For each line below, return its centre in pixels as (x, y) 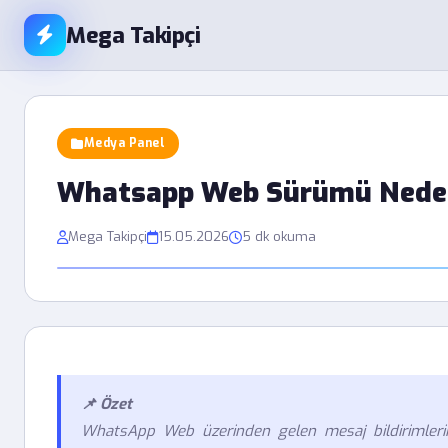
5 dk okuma (279, 236)
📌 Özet (106, 404)
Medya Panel (124, 143)
